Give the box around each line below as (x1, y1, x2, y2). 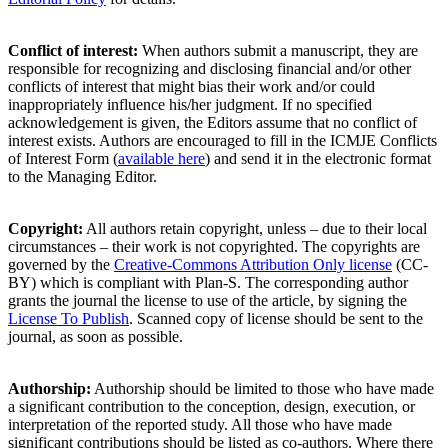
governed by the (8, 256, 114, 274)
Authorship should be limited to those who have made (91, 380, 434, 398)
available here (118, 150, 205, 168)
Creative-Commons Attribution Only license (114, 256, 392, 274)
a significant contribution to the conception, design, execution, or (8, 398, 415, 416)
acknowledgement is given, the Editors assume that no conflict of (8, 114, 417, 132)
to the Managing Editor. (8, 168, 157, 186)
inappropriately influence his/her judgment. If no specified (8, 96, 372, 114)
